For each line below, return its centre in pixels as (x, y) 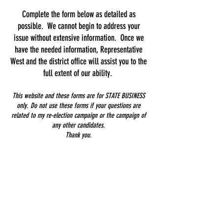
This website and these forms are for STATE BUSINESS (79, 96)
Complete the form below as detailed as (79, 14)
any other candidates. (79, 125)
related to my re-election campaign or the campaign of (79, 115)
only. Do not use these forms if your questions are (79, 106)
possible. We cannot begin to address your (79, 26)
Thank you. (79, 135)
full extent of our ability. (79, 73)
